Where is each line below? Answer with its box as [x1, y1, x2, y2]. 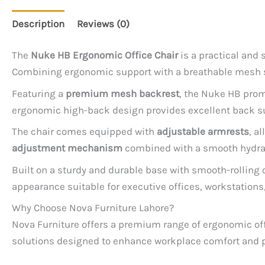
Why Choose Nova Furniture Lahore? [12, 202, 174, 214]
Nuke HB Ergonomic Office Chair [31, 49, 178, 62]
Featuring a [12, 87, 66, 99]
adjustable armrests [157, 125, 249, 138]
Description [12, 17, 64, 30]
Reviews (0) [77, 17, 130, 30]
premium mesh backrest [66, 87, 179, 99]
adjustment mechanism [12, 142, 122, 154]
